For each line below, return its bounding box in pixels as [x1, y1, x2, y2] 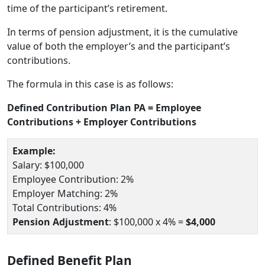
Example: [12, 144, 56, 157]
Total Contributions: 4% [12, 201, 117, 214]
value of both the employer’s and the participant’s [7, 39, 230, 53]
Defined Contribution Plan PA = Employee [7, 101, 201, 114]
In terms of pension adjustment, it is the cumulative [7, 25, 238, 38]
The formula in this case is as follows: [7, 77, 173, 91]
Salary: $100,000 [12, 158, 84, 172]
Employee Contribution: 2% [12, 172, 134, 186]
